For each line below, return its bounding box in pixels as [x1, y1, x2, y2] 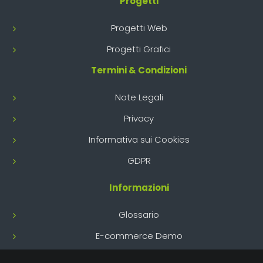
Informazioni [109, 181, 169, 194]
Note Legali [114, 90, 163, 103]
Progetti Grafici [107, 42, 171, 55]
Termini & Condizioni [91, 63, 187, 76]
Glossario [119, 208, 159, 221]
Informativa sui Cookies [88, 133, 190, 146]
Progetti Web [110, 21, 167, 34]
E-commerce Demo [95, 229, 183, 242]
